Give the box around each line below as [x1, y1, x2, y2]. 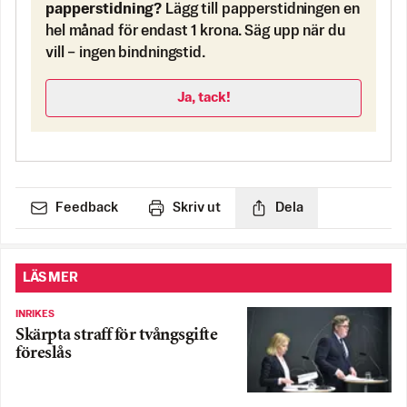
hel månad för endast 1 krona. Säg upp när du [45, 24, 345, 40]
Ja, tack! [176, 91, 231, 105]
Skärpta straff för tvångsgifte [15, 327, 217, 345]
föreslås [15, 345, 71, 363]
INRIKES [15, 309, 55, 321]
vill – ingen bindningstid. [45, 45, 205, 62]
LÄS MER [23, 271, 78, 285]
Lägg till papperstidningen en [165, 2, 360, 18]
